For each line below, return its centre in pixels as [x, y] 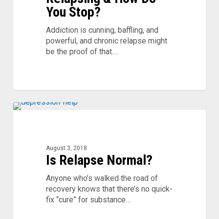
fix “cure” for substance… [88, 200]
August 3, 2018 [66, 148]
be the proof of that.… [82, 52]
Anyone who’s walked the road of [102, 178]
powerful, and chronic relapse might [106, 41]
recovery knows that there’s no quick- [109, 189]
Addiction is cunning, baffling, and [102, 30]
